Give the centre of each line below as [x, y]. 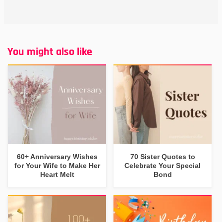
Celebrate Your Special [163, 165]
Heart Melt [57, 174]
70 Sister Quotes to [163, 156]
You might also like [50, 52]
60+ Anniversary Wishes [57, 156]
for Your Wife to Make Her [57, 165]
